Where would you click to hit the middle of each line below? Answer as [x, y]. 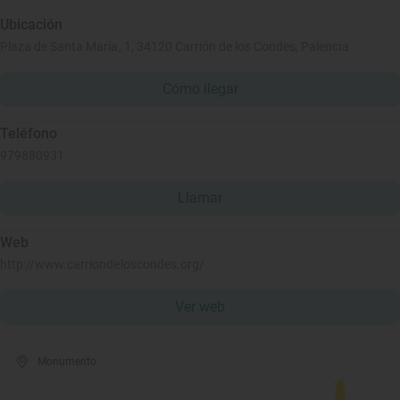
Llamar [200, 198]
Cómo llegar [200, 89]
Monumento [67, 362]
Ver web [200, 307]
